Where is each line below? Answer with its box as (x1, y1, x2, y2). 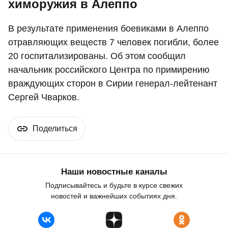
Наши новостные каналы (61, 167, 167, 177)
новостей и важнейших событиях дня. (51, 192, 177, 201)
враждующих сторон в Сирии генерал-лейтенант (8, 78, 217, 89)
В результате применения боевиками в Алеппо (8, 23, 209, 34)
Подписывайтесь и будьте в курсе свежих (45, 181, 183, 190)
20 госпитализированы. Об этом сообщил (8, 51, 186, 62)
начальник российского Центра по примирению (8, 65, 210, 75)
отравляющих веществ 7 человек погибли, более (8, 37, 219, 48)
